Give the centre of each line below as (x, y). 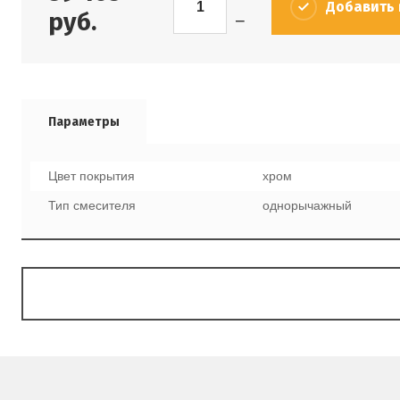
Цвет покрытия (92, 176)
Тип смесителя (92, 205)
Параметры (84, 122)
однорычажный (307, 205)
